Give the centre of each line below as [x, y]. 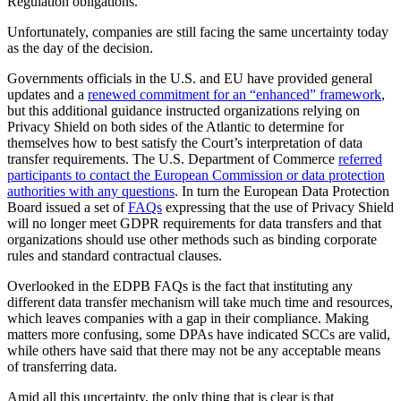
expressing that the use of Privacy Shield [278, 207]
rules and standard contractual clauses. [115, 255]
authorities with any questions [91, 191]
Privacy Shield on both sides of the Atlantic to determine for [175, 126]
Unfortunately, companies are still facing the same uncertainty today [198, 31]
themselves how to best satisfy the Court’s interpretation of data [185, 142]
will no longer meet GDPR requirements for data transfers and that [194, 223]
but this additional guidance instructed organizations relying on [183, 110]
